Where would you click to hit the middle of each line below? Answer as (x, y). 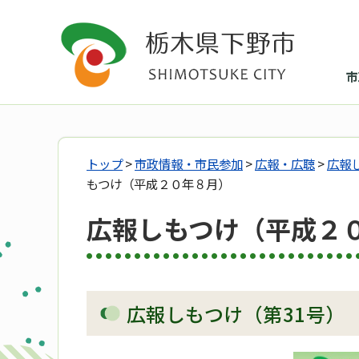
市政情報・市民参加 (189, 163)
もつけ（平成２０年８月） (158, 184)
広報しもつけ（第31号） (236, 314)
